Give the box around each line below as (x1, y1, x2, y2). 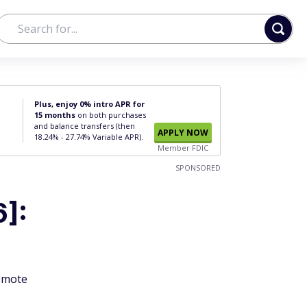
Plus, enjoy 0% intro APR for (34, 99, 145, 109)
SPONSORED (175, 162, 221, 173)
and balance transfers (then (34, 121, 135, 131)
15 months (34, 110, 75, 120)
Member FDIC (158, 143, 208, 153)
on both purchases (75, 110, 146, 120)
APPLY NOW (158, 127, 208, 138)
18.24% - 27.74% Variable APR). (34, 132, 143, 142)
